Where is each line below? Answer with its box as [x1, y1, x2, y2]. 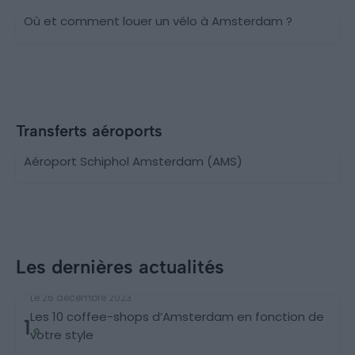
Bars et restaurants [28, 277, 129, 292]
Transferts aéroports [16, 120, 162, 140]
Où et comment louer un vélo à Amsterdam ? [24, 12, 292, 29]
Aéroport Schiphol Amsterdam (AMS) [24, 152, 242, 170]
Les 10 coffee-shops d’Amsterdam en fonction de [30, 307, 324, 325]
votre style [30, 326, 94, 343]
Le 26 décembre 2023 [30, 290, 132, 304]
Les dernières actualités [16, 254, 224, 278]
